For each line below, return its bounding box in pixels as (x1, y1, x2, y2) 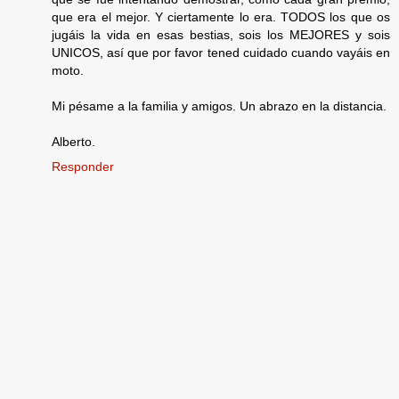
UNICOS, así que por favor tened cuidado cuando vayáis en (52, 45, 390, 60)
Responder (52, 159, 114, 174)
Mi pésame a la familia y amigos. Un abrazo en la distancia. (52, 98, 387, 113)
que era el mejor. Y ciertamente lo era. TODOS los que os (52, 9, 390, 24)
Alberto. (52, 134, 95, 149)
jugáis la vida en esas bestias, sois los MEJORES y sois (52, 27, 390, 42)
